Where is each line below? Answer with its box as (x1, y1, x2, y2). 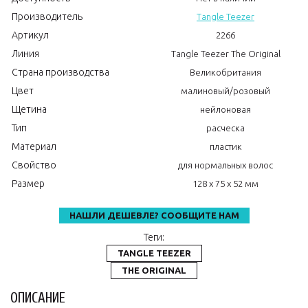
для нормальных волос (178, 160, 273, 170)
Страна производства (12, 67, 109, 78)
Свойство (12, 159, 56, 170)
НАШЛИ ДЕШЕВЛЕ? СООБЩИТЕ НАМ (69, 210, 239, 220)
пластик (209, 142, 242, 151)
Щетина (12, 104, 47, 115)
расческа (206, 123, 245, 133)
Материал (12, 141, 56, 152)
